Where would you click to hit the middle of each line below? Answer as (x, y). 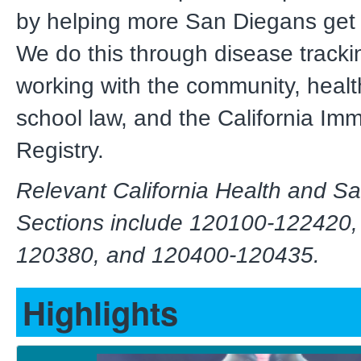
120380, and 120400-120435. (171, 255)
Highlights (100, 312)
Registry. (63, 150)
